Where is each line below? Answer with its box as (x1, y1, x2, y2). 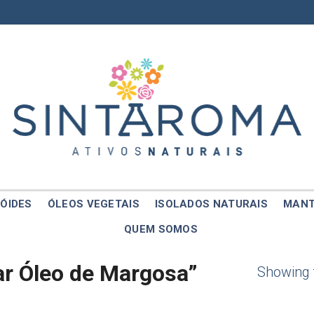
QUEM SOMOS (124, 223, 198, 235)
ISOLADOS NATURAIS (154, 198, 268, 210)
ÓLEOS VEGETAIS (47, 198, 139, 210)
